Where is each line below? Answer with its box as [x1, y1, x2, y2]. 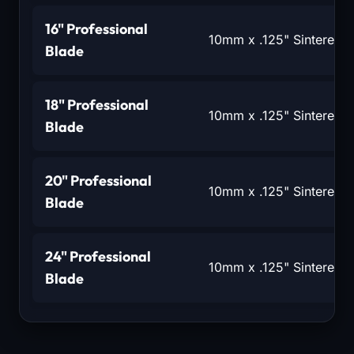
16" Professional [45, 19, 148, 38]
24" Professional [45, 247, 151, 265]
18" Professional [45, 95, 149, 114]
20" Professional [45, 171, 152, 190]
